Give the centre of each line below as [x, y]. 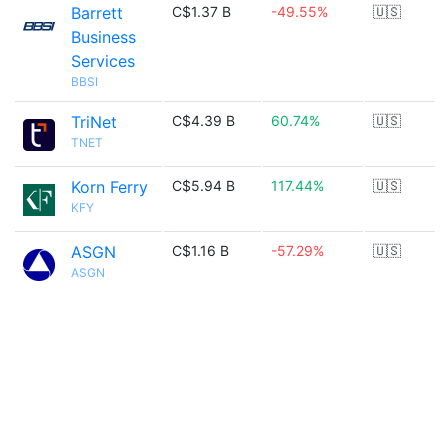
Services [103, 61]
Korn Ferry [109, 187]
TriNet [94, 122]
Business [103, 37]
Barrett [97, 13]
